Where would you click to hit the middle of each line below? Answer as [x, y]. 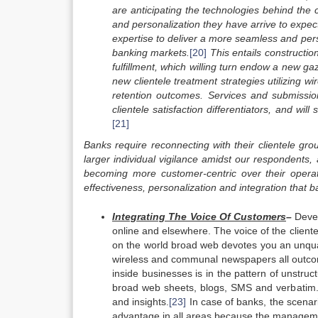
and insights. [141, 302]
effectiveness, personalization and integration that [195, 187]
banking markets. [151, 53]
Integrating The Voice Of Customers [199, 216]
